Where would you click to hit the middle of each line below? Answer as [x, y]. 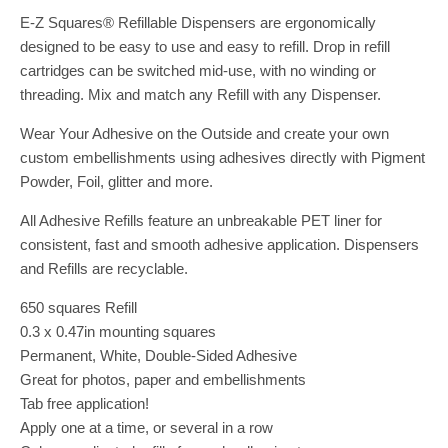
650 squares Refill [78, 307]
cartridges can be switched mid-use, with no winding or [198, 70]
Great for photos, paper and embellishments [163, 379]
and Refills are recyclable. [104, 268]
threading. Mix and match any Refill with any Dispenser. [200, 94]
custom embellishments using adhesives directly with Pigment [222, 157]
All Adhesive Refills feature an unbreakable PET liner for [201, 220]
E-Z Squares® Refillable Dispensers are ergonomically [198, 22]
